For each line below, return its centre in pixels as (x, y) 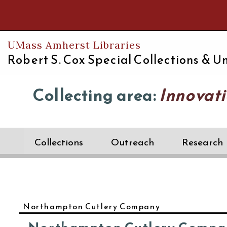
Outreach (133, 142)
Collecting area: (96, 95)
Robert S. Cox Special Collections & (110, 60)
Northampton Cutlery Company (92, 206)
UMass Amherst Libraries (74, 45)
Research (202, 142)
